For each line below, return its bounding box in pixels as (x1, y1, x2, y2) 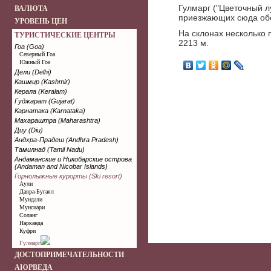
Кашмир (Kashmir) (15, 78, 70, 85)
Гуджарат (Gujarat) (15, 97, 75, 105)
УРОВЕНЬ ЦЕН (15, 17, 67, 25)
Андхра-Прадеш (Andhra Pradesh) (15, 136, 119, 143)
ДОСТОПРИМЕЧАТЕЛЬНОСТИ (15, 250, 124, 259)
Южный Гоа (19, 59, 50, 65)
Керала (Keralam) (15, 88, 67, 95)
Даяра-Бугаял (19, 188, 54, 195)
